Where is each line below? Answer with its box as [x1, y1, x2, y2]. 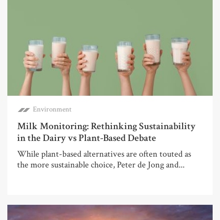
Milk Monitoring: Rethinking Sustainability [17, 119, 195, 133]
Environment [33, 104, 72, 114]
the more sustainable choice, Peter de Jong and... [17, 159, 185, 170]
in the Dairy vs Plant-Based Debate [17, 131, 156, 144]
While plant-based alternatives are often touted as [17, 148, 191, 160]
